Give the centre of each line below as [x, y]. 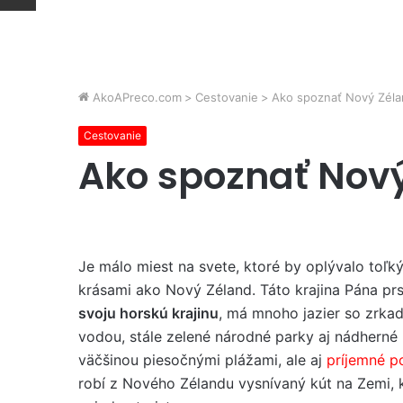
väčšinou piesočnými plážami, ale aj [202, 360]
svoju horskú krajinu [148, 313]
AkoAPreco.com [135, 97]
